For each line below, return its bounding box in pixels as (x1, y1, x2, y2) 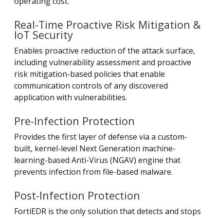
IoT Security (14, 27, 73, 42)
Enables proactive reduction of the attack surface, (14, 45, 195, 56)
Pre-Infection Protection (14, 113, 135, 128)
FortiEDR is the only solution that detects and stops (14, 205, 201, 217)
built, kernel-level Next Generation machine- (14, 143, 176, 154)
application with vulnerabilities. (14, 91, 127, 103)
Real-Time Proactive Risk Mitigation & (14, 17, 200, 32)
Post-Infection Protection (14, 188, 140, 202)
